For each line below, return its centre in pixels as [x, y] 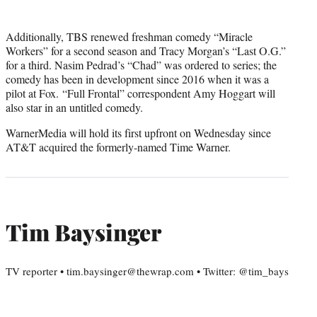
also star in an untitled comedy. [74, 108]
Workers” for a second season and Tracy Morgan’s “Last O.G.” [146, 51]
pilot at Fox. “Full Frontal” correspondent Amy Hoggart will [140, 93]
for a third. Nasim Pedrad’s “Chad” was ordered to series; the [141, 65]
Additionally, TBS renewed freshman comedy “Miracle [129, 37]
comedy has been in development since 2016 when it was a [137, 79]
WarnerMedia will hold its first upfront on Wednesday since [138, 133]
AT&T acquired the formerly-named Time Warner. [118, 147]
